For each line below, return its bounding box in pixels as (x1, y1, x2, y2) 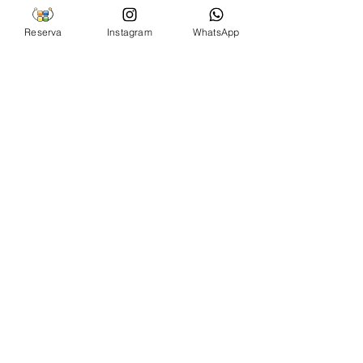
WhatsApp (192, 25, 240, 38)
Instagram (107, 25, 152, 38)
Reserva (24, 25, 62, 38)
